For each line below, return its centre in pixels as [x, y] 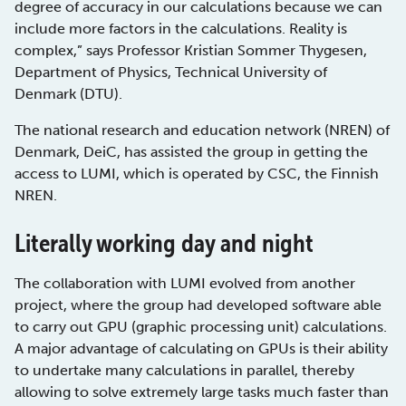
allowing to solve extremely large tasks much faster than [202, 392]
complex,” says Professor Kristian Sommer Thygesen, [191, 51]
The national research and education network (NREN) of [202, 130]
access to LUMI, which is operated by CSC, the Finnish [197, 174]
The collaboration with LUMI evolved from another [185, 284]
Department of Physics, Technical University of [171, 72]
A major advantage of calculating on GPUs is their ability [201, 349]
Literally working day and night [164, 243]
